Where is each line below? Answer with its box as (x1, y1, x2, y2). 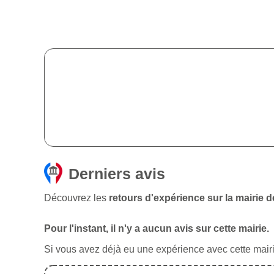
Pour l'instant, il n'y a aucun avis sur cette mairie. (44, 223, 269, 234)
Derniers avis (68, 165, 165, 183)
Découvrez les (44, 193, 109, 204)
